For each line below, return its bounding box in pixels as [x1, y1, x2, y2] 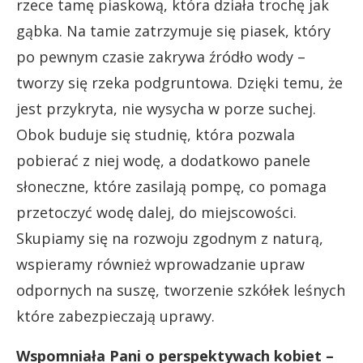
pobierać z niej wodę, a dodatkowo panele [16, 150, 310, 170]
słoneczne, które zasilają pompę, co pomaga [16, 176, 327, 196]
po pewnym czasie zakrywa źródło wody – [16, 46, 305, 66]
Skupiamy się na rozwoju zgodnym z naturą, [16, 228, 323, 248]
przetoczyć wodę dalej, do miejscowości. [16, 202, 297, 222]
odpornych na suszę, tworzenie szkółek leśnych [16, 280, 345, 300]
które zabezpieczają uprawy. [16, 305, 215, 326]
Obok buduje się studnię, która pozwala [16, 124, 295, 144]
